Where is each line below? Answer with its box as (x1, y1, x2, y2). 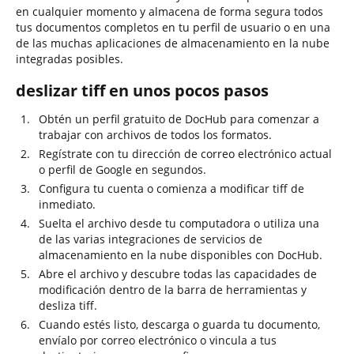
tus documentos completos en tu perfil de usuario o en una (16, 20, 330, 35)
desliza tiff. (39, 298, 97, 313)
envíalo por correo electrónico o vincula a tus (39, 333, 277, 348)
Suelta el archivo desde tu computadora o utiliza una (39, 216, 319, 231)
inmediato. (39, 197, 96, 212)
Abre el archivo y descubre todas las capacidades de (39, 266, 317, 281)
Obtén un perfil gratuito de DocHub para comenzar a (39, 111, 319, 126)
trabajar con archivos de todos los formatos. (39, 127, 272, 142)
